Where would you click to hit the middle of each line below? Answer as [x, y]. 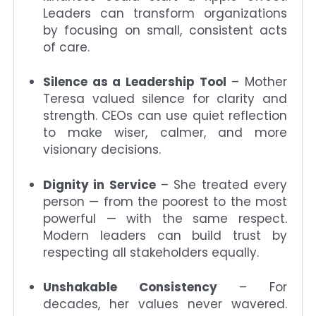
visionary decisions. [102, 150]
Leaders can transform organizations [165, 13]
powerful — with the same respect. [165, 218]
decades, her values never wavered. [165, 304]
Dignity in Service [99, 184]
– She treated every [221, 184]
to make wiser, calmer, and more [165, 133]
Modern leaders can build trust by [165, 235]
